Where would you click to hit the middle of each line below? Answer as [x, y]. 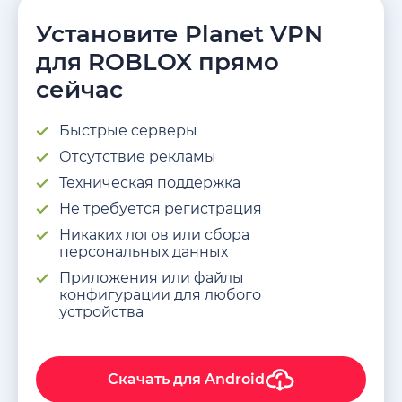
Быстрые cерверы [128, 130]
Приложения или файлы [152, 277]
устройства [101, 311]
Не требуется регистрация [161, 208]
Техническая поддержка [150, 182]
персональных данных [144, 251]
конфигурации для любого [160, 294]
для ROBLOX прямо [157, 61]
